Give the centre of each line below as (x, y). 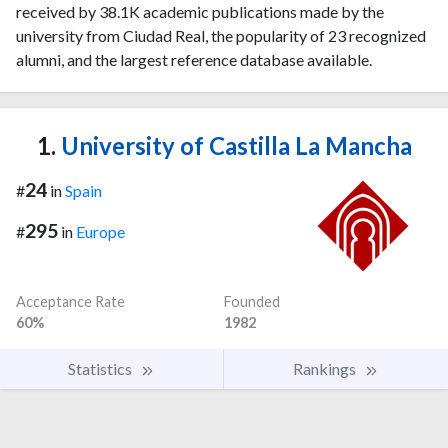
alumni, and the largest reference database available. (194, 59)
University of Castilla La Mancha (233, 145)
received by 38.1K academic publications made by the (200, 11)
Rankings (326, 369)
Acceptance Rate (70, 302)
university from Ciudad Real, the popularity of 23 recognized (221, 35)
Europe (100, 231)
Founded (252, 302)
